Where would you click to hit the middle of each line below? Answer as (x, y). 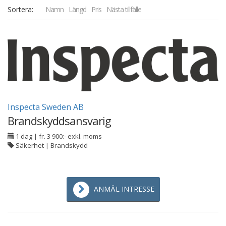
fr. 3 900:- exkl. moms (70, 136)
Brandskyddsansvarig (59, 121)
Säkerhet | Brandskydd (51, 145)
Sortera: (20, 9)
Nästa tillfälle (124, 9)
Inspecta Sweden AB (46, 107)
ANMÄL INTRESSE (124, 189)
